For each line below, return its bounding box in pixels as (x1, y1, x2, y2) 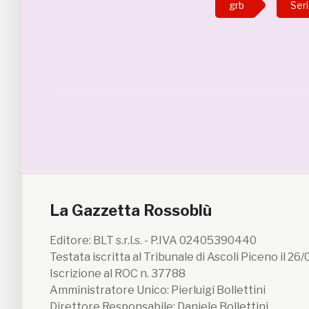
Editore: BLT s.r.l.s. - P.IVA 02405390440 (50, 234, 257, 248)
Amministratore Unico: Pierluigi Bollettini (50, 283, 266, 297)
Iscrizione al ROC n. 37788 (50, 267, 186, 281)
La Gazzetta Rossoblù (50, 201, 212, 220)
